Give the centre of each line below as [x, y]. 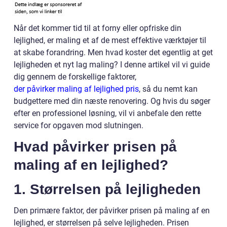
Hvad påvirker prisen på [95, 147]
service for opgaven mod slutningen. [79, 126]
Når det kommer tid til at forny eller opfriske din [98, 28]
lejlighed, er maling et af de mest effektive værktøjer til [110, 41]
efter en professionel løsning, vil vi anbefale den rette [107, 113]
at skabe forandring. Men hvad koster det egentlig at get [113, 53]
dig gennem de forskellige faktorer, [75, 77]
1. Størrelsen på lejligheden [107, 190]
